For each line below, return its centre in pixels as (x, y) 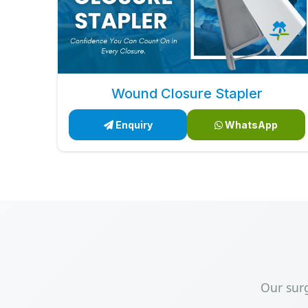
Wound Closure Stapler (187, 94)
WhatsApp (250, 125)
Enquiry (133, 125)
